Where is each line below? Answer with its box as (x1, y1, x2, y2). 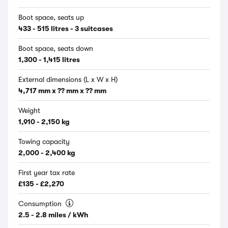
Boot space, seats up (18, 13, 84, 21)
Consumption (18, 199, 64, 208)
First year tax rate (18, 168, 75, 177)
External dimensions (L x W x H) (18, 75, 118, 83)
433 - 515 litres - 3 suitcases (18, 24, 113, 33)
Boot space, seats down (18, 44, 93, 52)
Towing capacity (18, 137, 70, 146)
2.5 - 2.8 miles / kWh (18, 211, 89, 219)
